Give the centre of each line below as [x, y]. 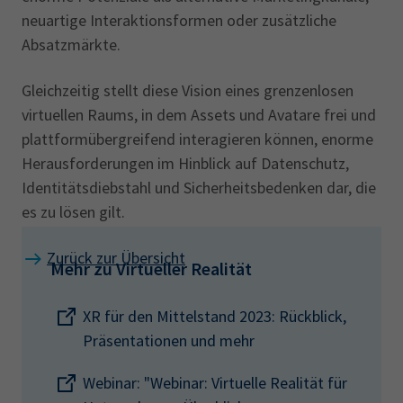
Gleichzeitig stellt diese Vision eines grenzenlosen [188, 90]
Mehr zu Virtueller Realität [151, 269]
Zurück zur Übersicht [116, 258]
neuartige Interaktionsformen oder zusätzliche [179, 20]
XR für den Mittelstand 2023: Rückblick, [215, 316]
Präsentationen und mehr [169, 340]
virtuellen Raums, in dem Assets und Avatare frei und [199, 115]
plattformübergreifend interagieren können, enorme [197, 139]
